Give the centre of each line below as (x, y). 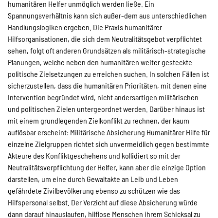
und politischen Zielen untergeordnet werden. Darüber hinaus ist (106, 109)
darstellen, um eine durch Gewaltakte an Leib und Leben (93, 179)
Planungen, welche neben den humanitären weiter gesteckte (100, 62)
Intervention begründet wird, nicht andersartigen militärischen (103, 97)
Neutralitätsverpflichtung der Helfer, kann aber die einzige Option (107, 167)
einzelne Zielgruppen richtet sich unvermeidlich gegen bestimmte (109, 144)
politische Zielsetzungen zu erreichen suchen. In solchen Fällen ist (109, 74)
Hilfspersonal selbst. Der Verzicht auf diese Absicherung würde (103, 202)
